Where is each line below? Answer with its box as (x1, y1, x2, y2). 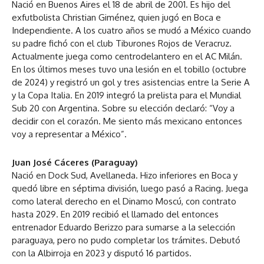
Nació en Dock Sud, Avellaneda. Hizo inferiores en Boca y (12, 169, 237, 181)
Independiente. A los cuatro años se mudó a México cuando (12, 24, 251, 36)
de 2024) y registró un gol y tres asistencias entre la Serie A (12, 76, 250, 88)
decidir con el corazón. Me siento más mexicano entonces (12, 115, 242, 127)
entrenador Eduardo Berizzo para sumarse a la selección (12, 221, 235, 233)
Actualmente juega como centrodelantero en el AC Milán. (12, 50, 242, 62)
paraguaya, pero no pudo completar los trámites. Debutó (12, 234, 240, 246)
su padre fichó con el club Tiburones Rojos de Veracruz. (12, 37, 232, 49)
